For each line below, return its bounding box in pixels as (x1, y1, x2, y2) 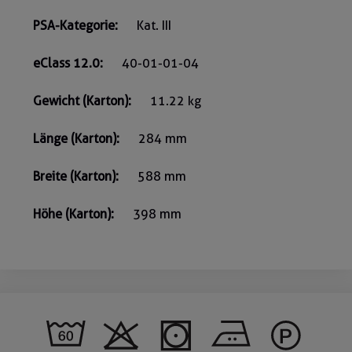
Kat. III (137, 17, 171, 33)
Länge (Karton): (33, 130, 119, 146)
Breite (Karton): (33, 168, 119, 184)
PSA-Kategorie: (33, 17, 118, 33)
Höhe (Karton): (33, 206, 114, 222)
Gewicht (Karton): (33, 93, 131, 108)
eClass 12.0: (33, 55, 103, 71)
